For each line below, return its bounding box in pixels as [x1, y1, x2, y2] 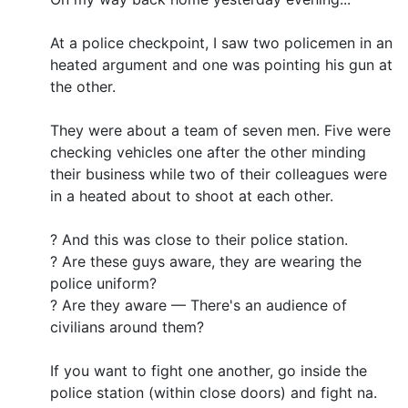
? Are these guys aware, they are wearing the [50, 251, 362, 270]
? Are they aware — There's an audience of [50, 295, 347, 314]
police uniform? [50, 273, 157, 292]
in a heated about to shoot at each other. [50, 186, 333, 205]
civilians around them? [50, 317, 204, 336]
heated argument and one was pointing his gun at [50, 55, 393, 74]
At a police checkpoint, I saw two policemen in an [50, 33, 393, 52]
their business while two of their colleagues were [50, 164, 387, 183]
